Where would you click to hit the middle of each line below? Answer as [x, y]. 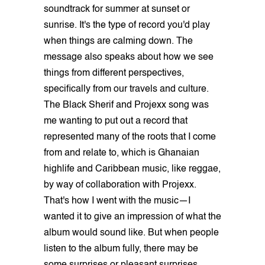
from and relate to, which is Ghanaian [122, 153]
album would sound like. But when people [131, 233]
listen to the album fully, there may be [121, 249]
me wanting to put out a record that [116, 121]
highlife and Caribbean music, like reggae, [132, 169]
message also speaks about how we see [129, 57]
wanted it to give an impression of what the [132, 217]
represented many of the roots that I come [130, 137]
